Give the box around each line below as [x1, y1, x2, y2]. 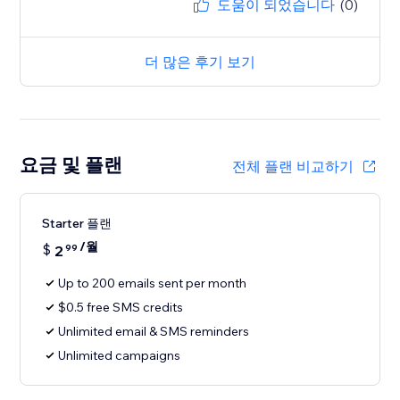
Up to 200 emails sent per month [58, 275, 247, 292]
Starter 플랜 [42, 215, 112, 232]
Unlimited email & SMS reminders [58, 323, 250, 340]
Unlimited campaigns [58, 347, 181, 364]
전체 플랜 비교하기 [231, 157, 354, 176]
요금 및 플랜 [20, 153, 123, 177]
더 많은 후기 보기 [145, 53, 255, 71]
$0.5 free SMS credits [58, 299, 184, 316]
